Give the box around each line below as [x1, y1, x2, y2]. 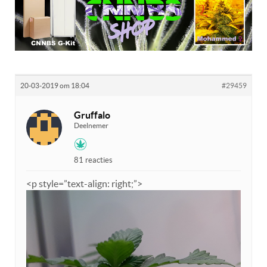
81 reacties [74, 156, 113, 165]
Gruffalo [74, 110, 110, 121]
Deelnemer [74, 122, 108, 130]
